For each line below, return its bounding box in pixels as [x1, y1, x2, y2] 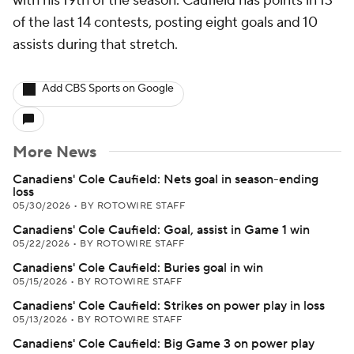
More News [13, 142, 96, 163]
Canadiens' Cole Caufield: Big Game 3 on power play [13, 336, 314, 352]
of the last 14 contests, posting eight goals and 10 [13, 13, 318, 32]
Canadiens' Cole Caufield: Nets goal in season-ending [13, 171, 318, 187]
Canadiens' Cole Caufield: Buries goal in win [13, 260, 263, 276]
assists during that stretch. [13, 36, 178, 54]
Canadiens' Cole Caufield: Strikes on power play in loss [13, 298, 325, 314]
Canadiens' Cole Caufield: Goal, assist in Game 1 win [13, 222, 310, 238]
